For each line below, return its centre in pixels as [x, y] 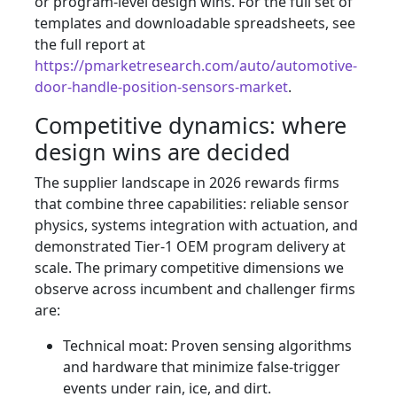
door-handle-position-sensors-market [161, 87]
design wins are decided [163, 152]
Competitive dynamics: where [191, 125]
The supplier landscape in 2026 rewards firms [187, 183]
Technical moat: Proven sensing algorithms [207, 346]
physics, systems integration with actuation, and [196, 226]
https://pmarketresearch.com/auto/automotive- [196, 66]
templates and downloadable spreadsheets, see [195, 23]
